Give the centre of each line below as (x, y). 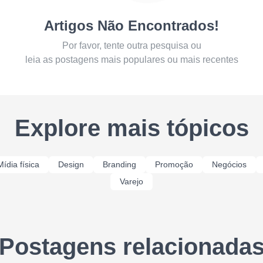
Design (71, 164)
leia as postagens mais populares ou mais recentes (131, 59)
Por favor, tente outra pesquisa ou (131, 45)
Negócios (229, 164)
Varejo (131, 181)
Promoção (174, 164)
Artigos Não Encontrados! (131, 25)
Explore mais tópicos (131, 128)
